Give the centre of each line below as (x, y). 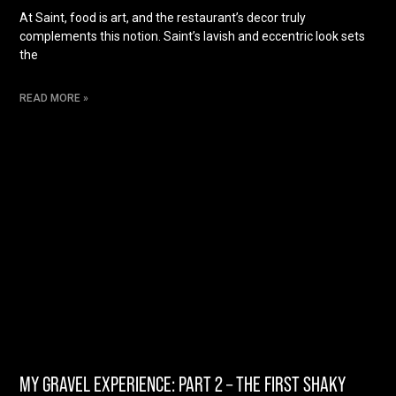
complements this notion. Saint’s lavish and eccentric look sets (193, 36)
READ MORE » (54, 98)
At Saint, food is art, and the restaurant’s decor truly (163, 17)
